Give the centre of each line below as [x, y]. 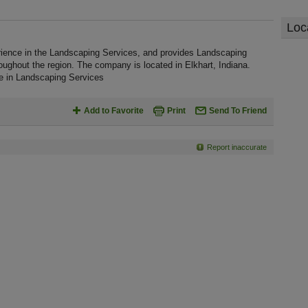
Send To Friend [238, 111]
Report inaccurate [237, 147]
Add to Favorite [114, 111]
